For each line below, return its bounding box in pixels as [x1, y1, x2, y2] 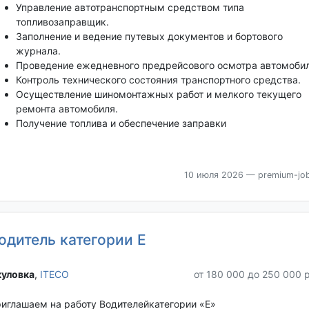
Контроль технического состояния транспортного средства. [15, 74, 301, 86]
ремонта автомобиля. [15, 103, 118, 115]
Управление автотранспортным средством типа [15, 1, 244, 14]
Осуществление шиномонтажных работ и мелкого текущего [15, 88, 301, 101]
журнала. [15, 45, 61, 57]
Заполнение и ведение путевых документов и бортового [15, 30, 283, 43]
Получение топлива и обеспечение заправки [15, 117, 226, 130]
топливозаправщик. [15, 16, 109, 28]
